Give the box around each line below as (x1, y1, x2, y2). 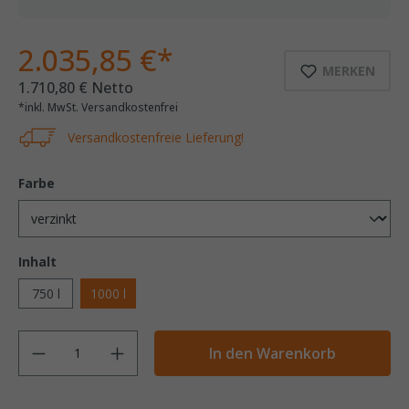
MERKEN (322, 61, 375, 79)
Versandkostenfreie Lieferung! (64, 128, 244, 146)
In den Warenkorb (208, 342, 336, 363)
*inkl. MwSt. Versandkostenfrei (18, 99, 178, 115)
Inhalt (18, 252, 57, 270)
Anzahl (135, 330, 175, 348)
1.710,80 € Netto (18, 77, 133, 98)
